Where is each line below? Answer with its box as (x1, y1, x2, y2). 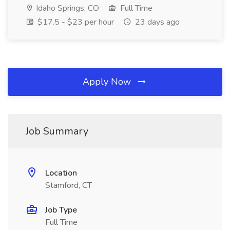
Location (45, 167, 77, 179)
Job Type (45, 204, 77, 216)
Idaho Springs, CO (34, 3, 99, 14)
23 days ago (133, 16, 180, 28)
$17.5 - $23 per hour (35, 16, 114, 28)
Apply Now (83, 75, 133, 88)
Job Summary (26, 124, 88, 138)
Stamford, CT (45, 180, 92, 191)
